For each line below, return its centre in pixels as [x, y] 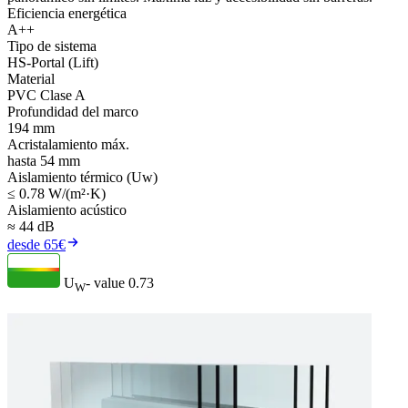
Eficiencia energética [67, 13]
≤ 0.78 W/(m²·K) [56, 193]
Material [31, 78]
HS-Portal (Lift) [53, 62]
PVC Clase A [46, 95]
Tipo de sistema [52, 46]
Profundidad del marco [73, 111]
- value [105, 282]
